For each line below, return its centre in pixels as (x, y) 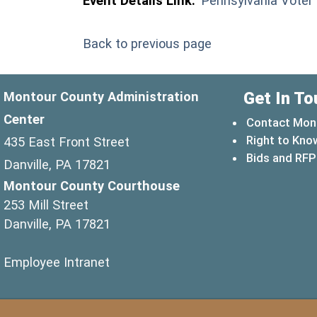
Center (24, 119)
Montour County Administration (101, 96)
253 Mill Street (46, 204)
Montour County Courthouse (92, 185)
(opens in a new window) (180, 261)
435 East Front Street (67, 142)
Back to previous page (147, 43)
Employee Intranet (57, 262)
